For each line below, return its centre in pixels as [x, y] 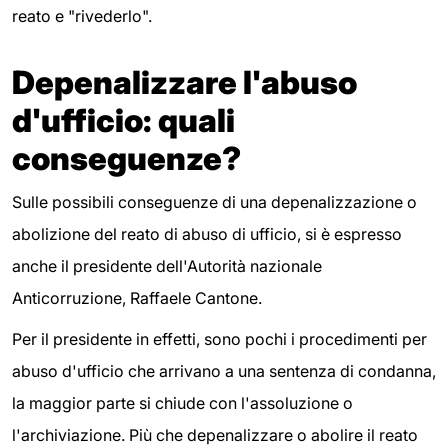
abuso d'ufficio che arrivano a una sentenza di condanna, [224, 371]
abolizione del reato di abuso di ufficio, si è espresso [207, 233]
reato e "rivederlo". [82, 15]
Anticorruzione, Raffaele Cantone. [137, 297]
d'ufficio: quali [123, 120]
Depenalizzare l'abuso [184, 82]
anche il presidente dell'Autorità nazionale [167, 265]
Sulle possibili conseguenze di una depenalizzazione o [214, 201]
